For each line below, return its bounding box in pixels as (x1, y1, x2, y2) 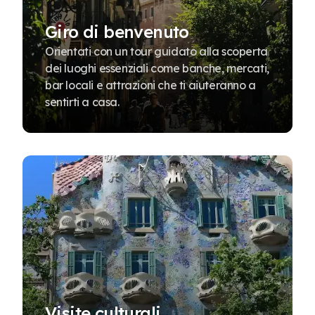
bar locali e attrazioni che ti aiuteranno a (45, 78, 256, 92)
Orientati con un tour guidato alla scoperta (45, 44, 268, 58)
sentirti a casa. (45, 95, 120, 109)
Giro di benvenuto (45, 21, 189, 42)
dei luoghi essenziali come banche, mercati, (45, 61, 269, 75)
